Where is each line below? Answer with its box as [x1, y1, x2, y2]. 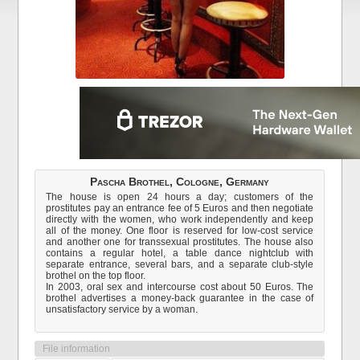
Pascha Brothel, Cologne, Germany [90, 175, 270, 188]
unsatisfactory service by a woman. [46, 304, 198, 315]
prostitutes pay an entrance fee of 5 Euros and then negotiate [46, 202, 314, 214]
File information [43, 343, 111, 354]
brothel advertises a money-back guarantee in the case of [46, 292, 314, 304]
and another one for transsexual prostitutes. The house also [46, 236, 314, 247]
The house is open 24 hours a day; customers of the [46, 191, 314, 202]
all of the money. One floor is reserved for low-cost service [46, 225, 314, 236]
